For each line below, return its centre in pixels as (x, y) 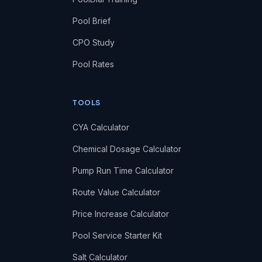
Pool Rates (93, 64)
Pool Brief (91, 20)
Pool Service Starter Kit (117, 235)
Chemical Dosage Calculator (127, 149)
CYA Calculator (101, 127)
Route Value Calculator (116, 192)
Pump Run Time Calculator (123, 170)
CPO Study (93, 42)
